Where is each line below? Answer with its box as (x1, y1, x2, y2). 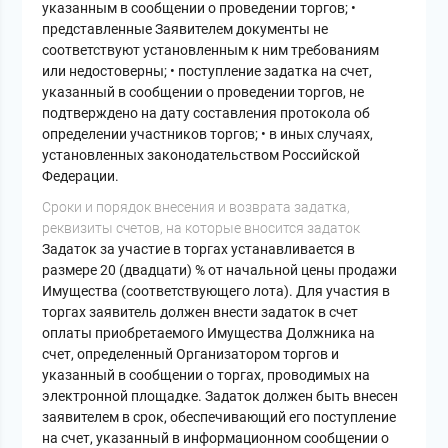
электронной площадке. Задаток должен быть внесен (42, 388, 399, 405)
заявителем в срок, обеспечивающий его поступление (42, 409, 397, 426)
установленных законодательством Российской (42, 147, 361, 164)
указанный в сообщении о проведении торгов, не (42, 84, 365, 101)
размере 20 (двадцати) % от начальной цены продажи (42, 262, 398, 279)
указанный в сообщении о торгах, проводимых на (42, 367, 371, 384)
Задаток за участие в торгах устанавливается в (42, 241, 356, 258)
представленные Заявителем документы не (42, 21, 329, 38)
